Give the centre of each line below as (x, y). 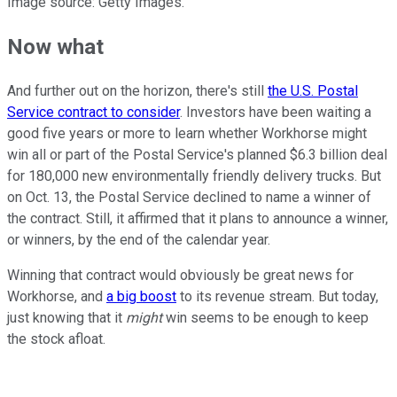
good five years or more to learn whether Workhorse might (187, 134)
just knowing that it (66, 318)
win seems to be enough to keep (267, 318)
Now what (55, 47)
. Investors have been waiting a (276, 113)
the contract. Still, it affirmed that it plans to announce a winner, (198, 219)
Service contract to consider (93, 113)
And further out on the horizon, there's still (137, 91)
